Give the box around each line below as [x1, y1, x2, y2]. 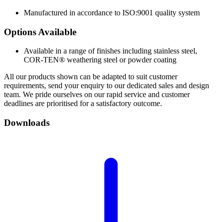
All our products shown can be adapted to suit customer [4, 72, 177, 81]
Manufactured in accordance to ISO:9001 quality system [24, 8, 200, 17]
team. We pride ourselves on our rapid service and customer [4, 90, 190, 99]
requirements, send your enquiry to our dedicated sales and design [4, 81, 209, 90]
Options [4, 26, 36, 37]
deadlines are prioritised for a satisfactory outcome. [4, 99, 162, 108]
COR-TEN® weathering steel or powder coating [24, 55, 176, 64]
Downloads [4, 117, 50, 128]
